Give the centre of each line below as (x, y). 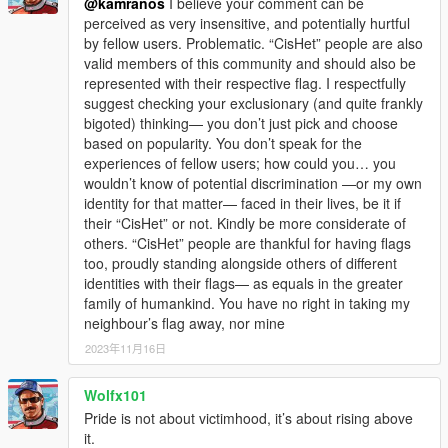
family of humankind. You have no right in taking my (247, 303)
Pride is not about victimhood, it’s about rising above (248, 418)
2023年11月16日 (125, 348)
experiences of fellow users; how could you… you (240, 163)
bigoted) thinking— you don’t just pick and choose (241, 123)
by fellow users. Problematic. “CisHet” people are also (253, 43)
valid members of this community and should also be (250, 63)
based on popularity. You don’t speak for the (223, 143)
